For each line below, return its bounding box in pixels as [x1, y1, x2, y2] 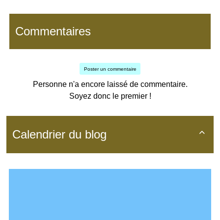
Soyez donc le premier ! [69, 92, 151, 101]
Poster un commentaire [83, 66, 137, 72]
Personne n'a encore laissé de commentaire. [32, 80, 188, 89]
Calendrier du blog [12, 128, 107, 141]
